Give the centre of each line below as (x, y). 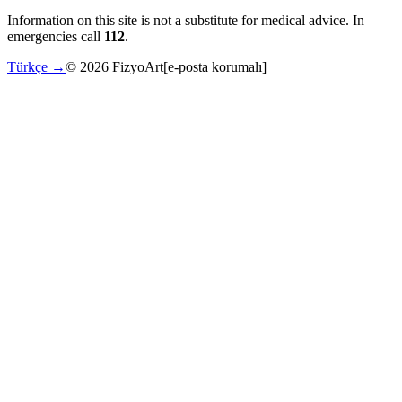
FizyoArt (136, 67)
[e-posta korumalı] (215, 67)
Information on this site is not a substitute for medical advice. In (186, 21)
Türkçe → (36, 67)
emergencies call (56, 37)
